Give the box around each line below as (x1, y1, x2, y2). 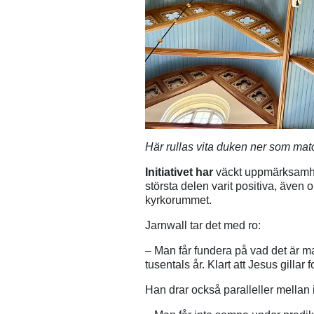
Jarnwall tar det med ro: (145, 219, 261, 231)
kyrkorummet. (145, 193, 212, 206)
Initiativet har (145, 165, 213, 178)
